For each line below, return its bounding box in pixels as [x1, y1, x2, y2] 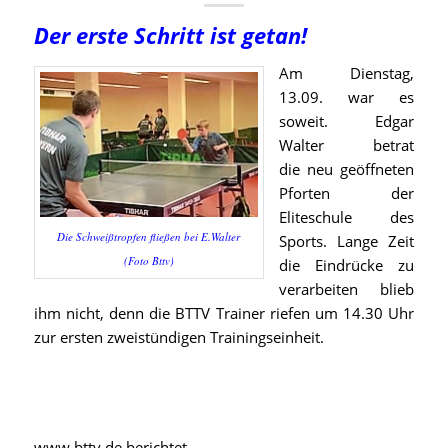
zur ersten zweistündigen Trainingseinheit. [33, 327, 324, 347]
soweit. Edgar [278, 111, 415, 131]
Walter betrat [278, 135, 415, 155]
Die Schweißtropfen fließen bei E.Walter [57, 228, 241, 244]
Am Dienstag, [278, 63, 415, 83]
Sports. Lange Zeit [278, 231, 415, 251]
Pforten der [278, 183, 415, 203]
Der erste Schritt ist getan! [33, 20, 307, 50]
